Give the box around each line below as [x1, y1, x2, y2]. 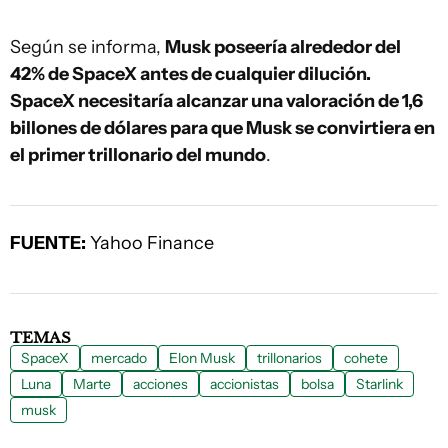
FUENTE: [10, 231, 86, 254]
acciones [133, 374, 188, 393]
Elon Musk [169, 348, 235, 367]
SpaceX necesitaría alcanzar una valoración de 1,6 [10, 89, 423, 112]
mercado [91, 348, 147, 367]
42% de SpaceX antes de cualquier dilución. [10, 62, 371, 85]
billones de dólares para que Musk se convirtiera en [10, 116, 435, 139]
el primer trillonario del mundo [10, 143, 266, 166]
